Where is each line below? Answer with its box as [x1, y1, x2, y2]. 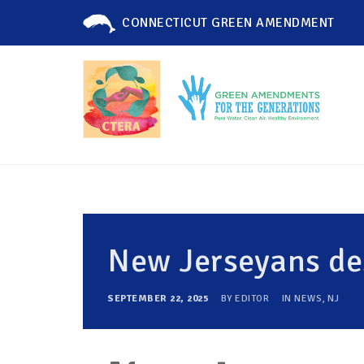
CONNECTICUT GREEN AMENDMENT [122, 15, 335, 31]
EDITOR [235, 292, 269, 305]
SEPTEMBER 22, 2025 [107, 292, 211, 305]
